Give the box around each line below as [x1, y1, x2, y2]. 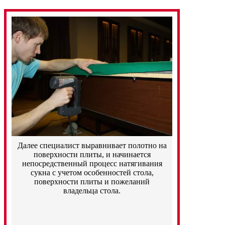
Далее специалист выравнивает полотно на [17, 141, 167, 150]
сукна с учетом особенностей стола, [30, 168, 154, 177]
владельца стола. [63, 186, 121, 195]
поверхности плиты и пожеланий [34, 177, 150, 186]
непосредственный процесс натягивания [22, 159, 162, 168]
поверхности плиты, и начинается [33, 150, 151, 159]
